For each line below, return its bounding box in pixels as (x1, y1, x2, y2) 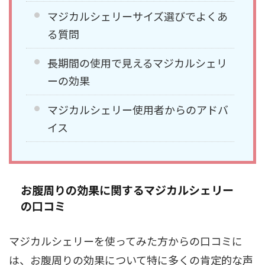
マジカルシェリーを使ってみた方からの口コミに (9, 232, 243, 248)
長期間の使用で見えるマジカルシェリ (47, 54, 227, 70)
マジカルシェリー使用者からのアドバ (47, 101, 228, 117)
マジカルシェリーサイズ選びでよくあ (47, 8, 228, 24)
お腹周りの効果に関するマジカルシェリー (21, 181, 234, 198)
